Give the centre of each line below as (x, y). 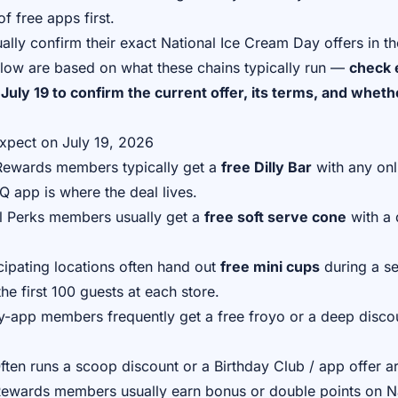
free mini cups (270, 267)
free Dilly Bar (267, 167)
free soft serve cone (275, 217)
